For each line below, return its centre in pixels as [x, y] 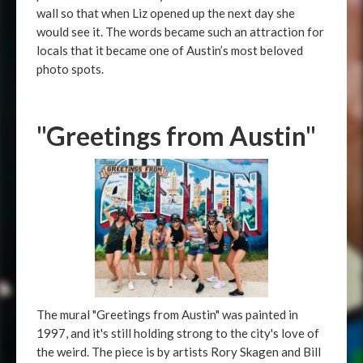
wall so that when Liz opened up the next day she [166, 13]
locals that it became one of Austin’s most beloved [170, 50]
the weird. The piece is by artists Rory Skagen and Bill [179, 352]
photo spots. [70, 69]
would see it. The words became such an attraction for [180, 32]
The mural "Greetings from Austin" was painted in [167, 314]
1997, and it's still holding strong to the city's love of [178, 333]
